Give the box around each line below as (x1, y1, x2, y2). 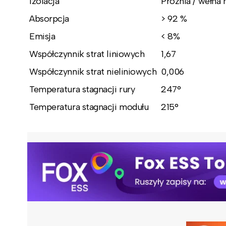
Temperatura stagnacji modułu (29, 101, 149, 112)
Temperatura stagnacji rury (29, 83, 135, 95)
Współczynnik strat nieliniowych (29, 66, 157, 77)
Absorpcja (29, 13, 69, 24)
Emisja (29, 30, 55, 42)
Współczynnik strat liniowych (29, 48, 145, 60)
